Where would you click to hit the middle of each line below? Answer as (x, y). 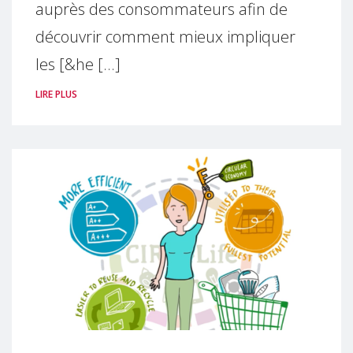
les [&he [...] (78, 64)
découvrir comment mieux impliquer (165, 36)
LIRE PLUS (56, 94)
